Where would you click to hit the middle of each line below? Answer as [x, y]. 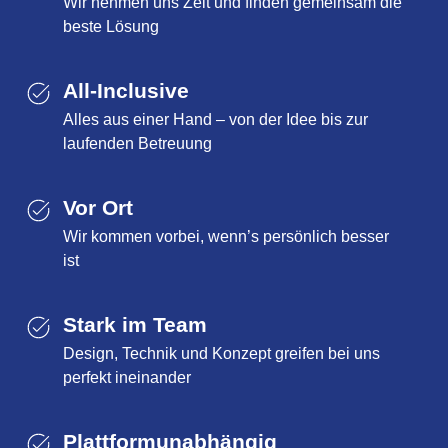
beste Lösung [111, 26]
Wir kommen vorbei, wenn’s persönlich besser [226, 236]
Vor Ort [98, 207]
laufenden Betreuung [137, 143]
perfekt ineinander [127, 377]
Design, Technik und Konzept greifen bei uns [221, 353]
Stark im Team [135, 324]
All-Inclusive [126, 90]
